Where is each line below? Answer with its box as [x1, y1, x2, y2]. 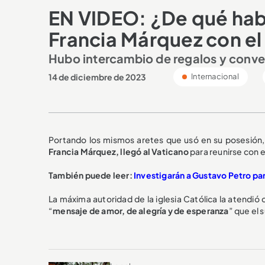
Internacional [190, 71, 239, 81]
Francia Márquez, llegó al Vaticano [49, 146, 189, 157]
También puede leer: [49, 169, 134, 180]
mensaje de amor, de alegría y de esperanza [53, 205, 229, 216]
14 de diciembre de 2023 [49, 71, 146, 82]
